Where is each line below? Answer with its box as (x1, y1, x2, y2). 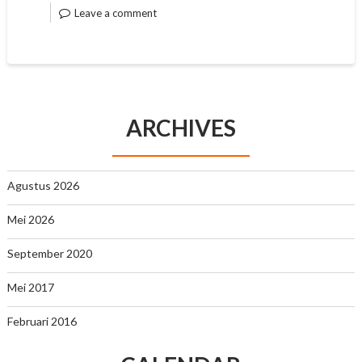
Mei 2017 (6, 280, 54, 294)
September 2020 (6, 246, 92, 260)
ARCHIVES (125, 114, 236, 141)
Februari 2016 (6, 314, 77, 328)
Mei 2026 (6, 213, 54, 226)
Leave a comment (74, 6, 157, 19)
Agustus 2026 (6, 179, 79, 192)
